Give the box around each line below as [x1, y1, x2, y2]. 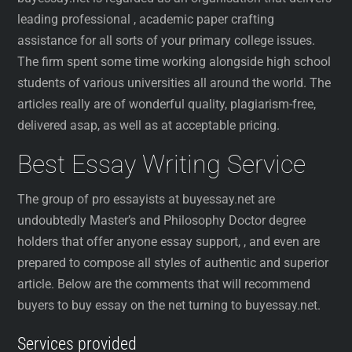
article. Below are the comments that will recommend [17, 277, 311, 292]
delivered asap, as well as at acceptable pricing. [17, 118, 280, 134]
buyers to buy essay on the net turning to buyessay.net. [17, 298, 321, 313]
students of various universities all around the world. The [17, 75, 332, 91]
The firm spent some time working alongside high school [17, 54, 332, 70]
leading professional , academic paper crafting [17, 12, 275, 27]
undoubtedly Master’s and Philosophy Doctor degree [17, 213, 306, 229]
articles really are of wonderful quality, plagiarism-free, [17, 97, 317, 112]
